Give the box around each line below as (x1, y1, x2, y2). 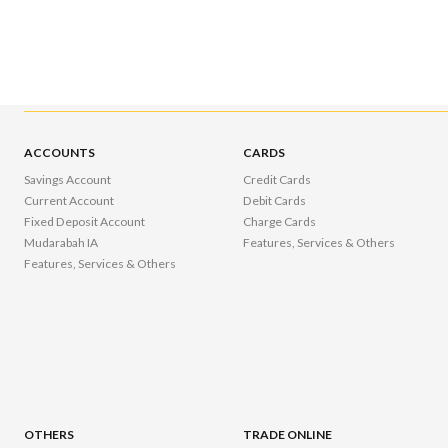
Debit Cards (243, 193, 307, 209)
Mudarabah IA (24, 235, 99, 251)
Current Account (24, 193, 115, 209)
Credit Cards (243, 172, 312, 188)
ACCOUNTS (24, 145, 96, 161)
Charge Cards (243, 214, 317, 230)
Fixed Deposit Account (24, 214, 146, 230)
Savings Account (24, 172, 112, 188)
